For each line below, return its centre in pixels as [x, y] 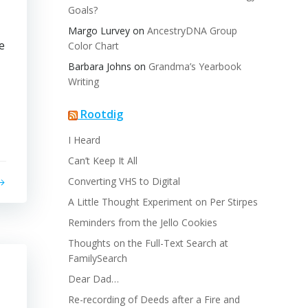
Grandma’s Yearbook [195, 67]
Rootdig [102, 114]
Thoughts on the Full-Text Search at [148, 243]
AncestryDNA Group [192, 31]
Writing [84, 82]
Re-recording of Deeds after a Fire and [154, 300]
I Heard [84, 140]
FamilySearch [98, 258]
